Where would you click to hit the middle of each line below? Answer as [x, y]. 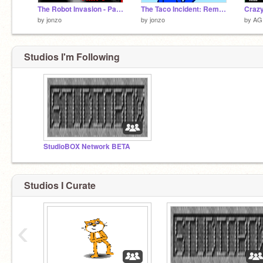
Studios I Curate [60, 185]
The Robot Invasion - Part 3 [120, 9]
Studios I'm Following [72, 57]
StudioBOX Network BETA [87, 146]
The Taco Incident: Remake [222, 9]
